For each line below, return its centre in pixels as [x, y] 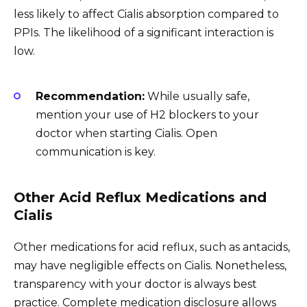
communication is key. [96, 151]
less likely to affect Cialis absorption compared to [146, 14]
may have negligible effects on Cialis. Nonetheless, [150, 265]
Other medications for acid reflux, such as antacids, [152, 247]
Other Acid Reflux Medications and [140, 197]
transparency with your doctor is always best [135, 284]
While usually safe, [197, 96]
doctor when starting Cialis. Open [126, 133]
